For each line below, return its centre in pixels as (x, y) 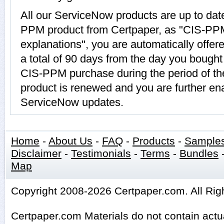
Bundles (199, 153)
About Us (70, 141)
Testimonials (101, 153)
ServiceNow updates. (72, 102)
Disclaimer (36, 153)
